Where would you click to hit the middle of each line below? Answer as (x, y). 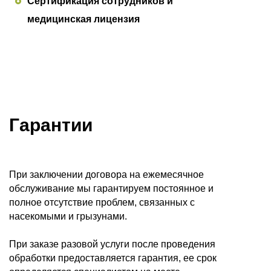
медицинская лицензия (83, 19)
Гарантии (51, 125)
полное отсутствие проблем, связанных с (102, 203)
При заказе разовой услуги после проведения (112, 244)
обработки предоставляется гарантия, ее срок (113, 258)
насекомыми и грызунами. (68, 217)
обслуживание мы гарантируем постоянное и (111, 189)
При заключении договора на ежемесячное (106, 175)
